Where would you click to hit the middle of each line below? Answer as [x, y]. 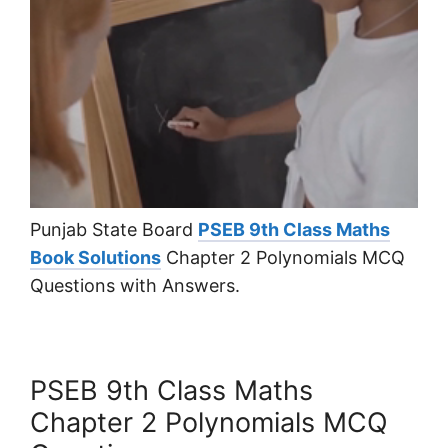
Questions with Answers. [135, 286]
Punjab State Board [114, 230]
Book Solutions [95, 258]
